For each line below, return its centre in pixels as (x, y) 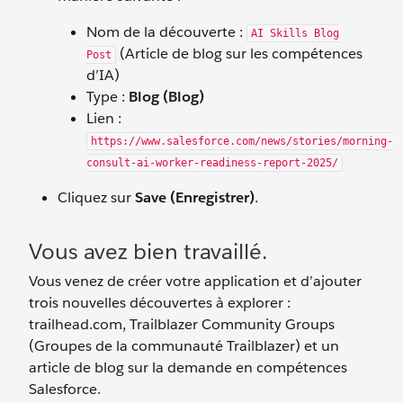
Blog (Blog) (166, 97)
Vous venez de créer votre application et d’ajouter (195, 281)
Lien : (104, 118)
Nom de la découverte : (166, 32)
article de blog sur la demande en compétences (188, 367)
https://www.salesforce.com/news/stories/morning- (242, 141)
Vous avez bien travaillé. (148, 251)
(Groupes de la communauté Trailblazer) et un (184, 346)
